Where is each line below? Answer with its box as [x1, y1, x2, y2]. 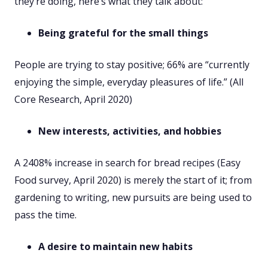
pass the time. [14, 208, 77, 222]
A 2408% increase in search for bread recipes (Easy [14, 156, 240, 170]
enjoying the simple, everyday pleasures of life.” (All [14, 75, 243, 89]
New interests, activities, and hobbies [38, 124, 221, 138]
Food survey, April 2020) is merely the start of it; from [14, 173, 252, 187]
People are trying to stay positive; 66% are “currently [14, 58, 249, 72]
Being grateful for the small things [38, 26, 208, 40]
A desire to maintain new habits [38, 240, 193, 254]
